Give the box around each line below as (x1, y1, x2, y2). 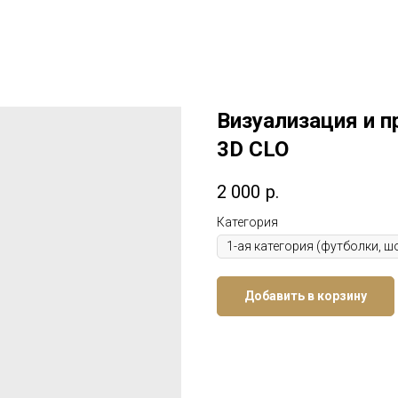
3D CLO (217, 137, 289, 162)
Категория (217, 215, 278, 230)
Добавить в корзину (244, 289, 367, 304)
